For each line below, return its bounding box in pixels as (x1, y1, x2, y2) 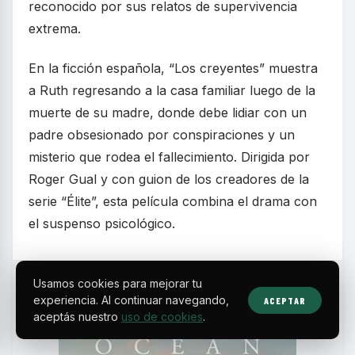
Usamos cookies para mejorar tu (33, 277, 202, 290)
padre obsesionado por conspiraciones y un (29, 127, 295, 143)
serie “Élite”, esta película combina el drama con (29, 193, 317, 210)
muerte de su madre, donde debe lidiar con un (29, 105, 307, 121)
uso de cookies (121, 310, 203, 323)
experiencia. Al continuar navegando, (33, 293, 229, 307)
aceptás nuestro (33, 310, 121, 323)
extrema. (29, 21, 81, 37)
